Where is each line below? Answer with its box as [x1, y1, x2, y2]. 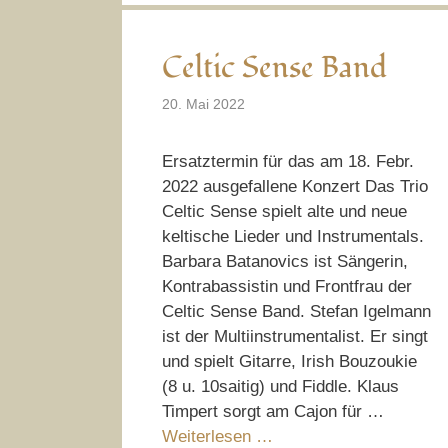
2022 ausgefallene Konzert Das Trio [162, 176, 428, 196]
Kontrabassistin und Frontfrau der [162, 276, 412, 296]
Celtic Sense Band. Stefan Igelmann [162, 301, 431, 321]
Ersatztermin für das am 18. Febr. [162, 151, 414, 171]
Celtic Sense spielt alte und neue [162, 201, 407, 221]
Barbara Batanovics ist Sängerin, [162, 251, 408, 271]
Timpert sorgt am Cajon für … [162, 401, 384, 421]
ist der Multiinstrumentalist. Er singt [162, 326, 428, 346]
